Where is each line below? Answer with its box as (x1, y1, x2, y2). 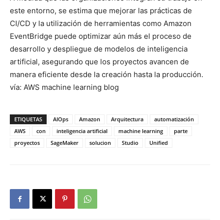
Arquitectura (111, 115, 143, 123)
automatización (154, 115, 194, 123)
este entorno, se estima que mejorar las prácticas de (10, 6, 192, 16)
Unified (149, 139, 168, 147)
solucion (89, 139, 111, 147)
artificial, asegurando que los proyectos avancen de (10, 57, 189, 67)
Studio (122, 139, 138, 147)
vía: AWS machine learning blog (10, 82, 119, 92)
